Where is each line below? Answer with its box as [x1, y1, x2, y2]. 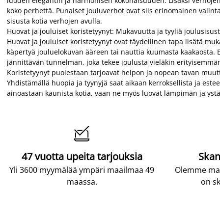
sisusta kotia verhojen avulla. [7, 16, 102, 26]
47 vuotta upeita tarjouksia [21, 150, 142, 163]
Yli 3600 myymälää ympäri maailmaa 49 [9, 165, 154, 175]
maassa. [66, 176, 97, 187]
